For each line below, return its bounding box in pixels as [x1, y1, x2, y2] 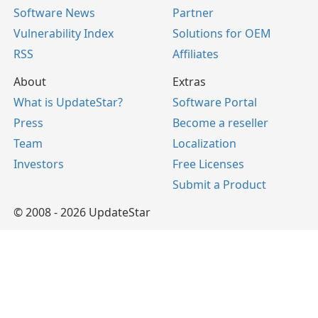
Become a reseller [172, 115, 268, 131]
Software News [13, 5, 95, 21]
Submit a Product [172, 177, 266, 192]
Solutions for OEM [172, 26, 271, 41]
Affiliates [172, 46, 219, 62]
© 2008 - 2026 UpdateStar [13, 204, 150, 220]
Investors [13, 156, 64, 172]
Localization [172, 136, 236, 151]
